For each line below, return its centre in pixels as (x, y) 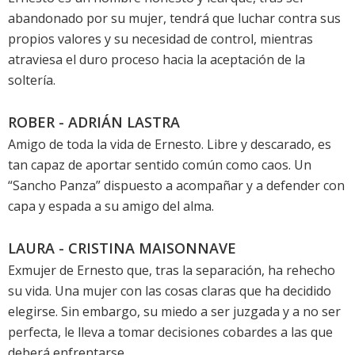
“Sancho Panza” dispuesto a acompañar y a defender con (176, 186)
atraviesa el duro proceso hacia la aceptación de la (157, 60)
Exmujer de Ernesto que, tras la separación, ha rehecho (172, 271)
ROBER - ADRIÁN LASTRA (94, 122)
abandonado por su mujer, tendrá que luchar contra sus (174, 19)
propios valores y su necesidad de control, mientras (160, 39)
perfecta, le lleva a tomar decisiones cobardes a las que (170, 332)
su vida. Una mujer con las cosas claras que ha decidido (170, 291)
